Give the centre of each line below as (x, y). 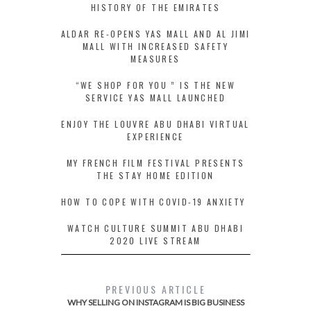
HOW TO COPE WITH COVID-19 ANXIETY (153, 201)
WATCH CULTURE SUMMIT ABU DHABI (155, 228)
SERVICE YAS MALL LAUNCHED (155, 97)
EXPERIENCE (155, 136)
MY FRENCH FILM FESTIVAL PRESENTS (155, 162)
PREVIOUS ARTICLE (155, 289)
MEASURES (155, 58)
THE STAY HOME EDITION (155, 175)
